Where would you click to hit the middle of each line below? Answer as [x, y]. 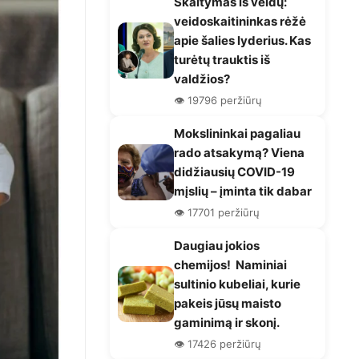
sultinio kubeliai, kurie [237, 284]
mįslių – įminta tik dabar [243, 191]
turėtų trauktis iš [222, 59]
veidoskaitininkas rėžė [240, 21]
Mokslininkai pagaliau [237, 133]
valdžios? [202, 79]
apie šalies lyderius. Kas [242, 40]
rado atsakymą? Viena [239, 152]
